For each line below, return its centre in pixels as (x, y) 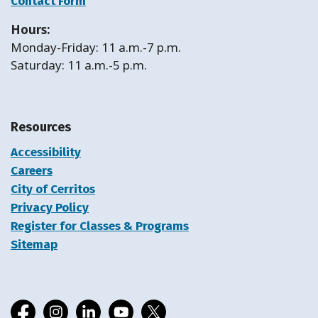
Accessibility (46, 153)
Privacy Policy (50, 208)
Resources (41, 127)
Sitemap (34, 245)
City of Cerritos (53, 190)
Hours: (31, 29)
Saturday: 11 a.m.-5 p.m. (79, 65)
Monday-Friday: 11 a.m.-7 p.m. (96, 47)
